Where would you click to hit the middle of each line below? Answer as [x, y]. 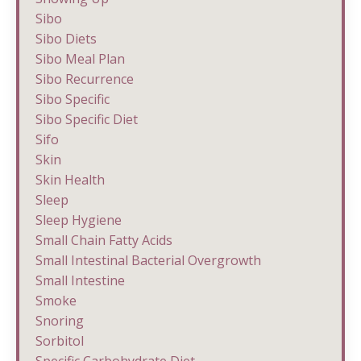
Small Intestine [80, 280]
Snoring [60, 320]
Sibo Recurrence [85, 79]
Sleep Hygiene [79, 220]
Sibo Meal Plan [80, 58]
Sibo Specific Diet [87, 119]
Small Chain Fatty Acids [104, 240]
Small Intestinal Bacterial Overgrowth [148, 260]
